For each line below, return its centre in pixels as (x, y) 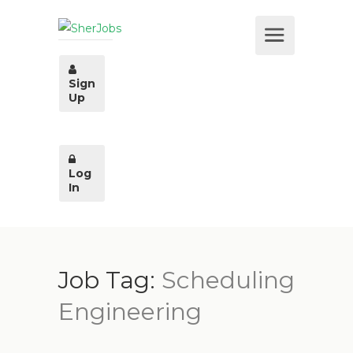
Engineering (130, 312)
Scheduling (228, 280)
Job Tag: (110, 280)
